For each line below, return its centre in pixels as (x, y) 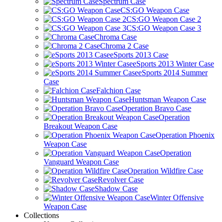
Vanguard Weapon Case (81, 162)
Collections (41, 215)
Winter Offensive (177, 197)
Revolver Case (121, 180)
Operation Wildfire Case (165, 171)
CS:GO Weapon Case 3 (164, 28)
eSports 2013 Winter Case (173, 64)
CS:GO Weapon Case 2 (164, 19)
